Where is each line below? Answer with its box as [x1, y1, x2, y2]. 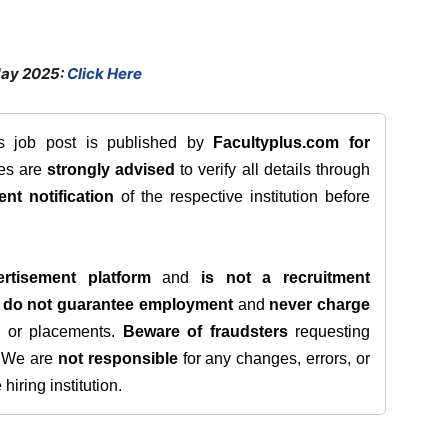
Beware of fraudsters [122, 323, 288, 340]
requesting [287, 323, 371, 340]
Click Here [67, 64, 142, 83]
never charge [269, 296, 371, 313]
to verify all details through [175, 161, 371, 178]
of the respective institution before [114, 188, 370, 205]
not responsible [57, 350, 178, 367]
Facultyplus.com [213, 134, 340, 151]
